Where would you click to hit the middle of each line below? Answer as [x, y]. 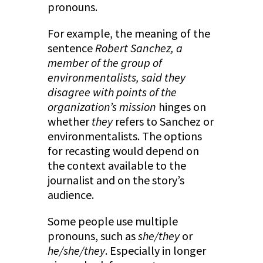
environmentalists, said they [116, 77]
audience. [70, 195]
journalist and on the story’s [116, 180]
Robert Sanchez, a [139, 48]
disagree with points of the [112, 92]
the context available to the [117, 166]
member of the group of [104, 63]
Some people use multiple [112, 221]
